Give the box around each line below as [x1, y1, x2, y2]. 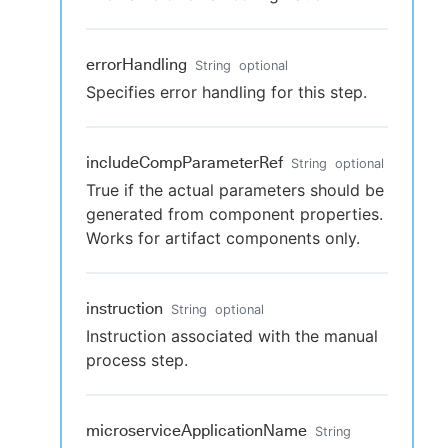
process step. [86, 350, 188, 370]
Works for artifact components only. [86, 228, 360, 248]
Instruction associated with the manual [86, 326, 378, 346]
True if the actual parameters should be [86, 180, 384, 200]
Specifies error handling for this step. [86, 82, 367, 102]
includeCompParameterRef [86, 153, 283, 172]
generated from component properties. [86, 204, 383, 224]
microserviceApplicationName [86, 421, 307, 440]
